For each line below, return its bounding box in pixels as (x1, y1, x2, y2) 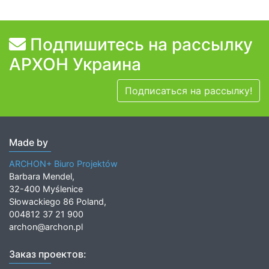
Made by (9, 136, 48, 149)
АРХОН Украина (9, 54, 141, 75)
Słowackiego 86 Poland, (9, 196, 106, 207)
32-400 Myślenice (9, 184, 83, 195)
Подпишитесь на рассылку (26, 34, 253, 55)
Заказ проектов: (9, 248, 86, 261)
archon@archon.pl (9, 222, 83, 232)
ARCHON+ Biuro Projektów (9, 159, 118, 169)
